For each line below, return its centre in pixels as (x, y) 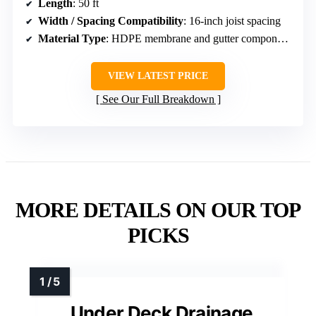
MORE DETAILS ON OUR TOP (158, 209)
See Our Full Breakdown (158, 99)
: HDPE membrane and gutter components (192, 38)
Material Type (72, 38)
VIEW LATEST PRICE (158, 75)
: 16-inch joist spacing (232, 20)
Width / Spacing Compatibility (111, 20)
